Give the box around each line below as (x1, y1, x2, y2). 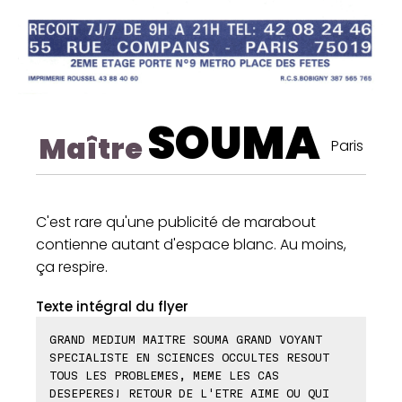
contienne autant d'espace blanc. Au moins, (36, 234, 346, 256)
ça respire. (36, 257, 108, 278)
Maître (39, 128, 147, 170)
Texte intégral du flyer (36, 297, 188, 317)
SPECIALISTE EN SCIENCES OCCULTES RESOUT (49, 351, 329, 364)
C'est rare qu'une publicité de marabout (36, 212, 316, 233)
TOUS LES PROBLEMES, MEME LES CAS (49, 369, 279, 382)
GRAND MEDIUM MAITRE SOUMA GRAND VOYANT (49, 333, 322, 346)
